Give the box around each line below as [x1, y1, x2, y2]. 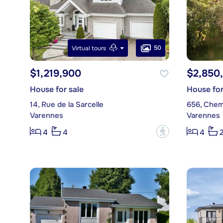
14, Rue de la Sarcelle [29, 100, 104, 110]
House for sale [29, 84, 84, 95]
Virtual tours [72, 44, 107, 52]
